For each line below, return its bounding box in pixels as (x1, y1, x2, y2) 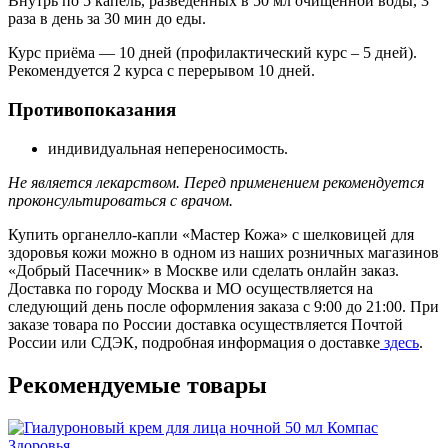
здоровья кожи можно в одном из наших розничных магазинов (8, 243, 439, 261)
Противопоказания (8, 98, 176, 120)
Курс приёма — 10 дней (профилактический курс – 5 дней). (8, 44, 417, 62)
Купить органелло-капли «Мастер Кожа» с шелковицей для (8, 225, 414, 243)
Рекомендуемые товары (8, 371, 267, 398)
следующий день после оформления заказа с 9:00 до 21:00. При (8, 297, 439, 315)
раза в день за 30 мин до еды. (8, 10, 210, 28)
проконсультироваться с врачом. (8, 191, 237, 209)
